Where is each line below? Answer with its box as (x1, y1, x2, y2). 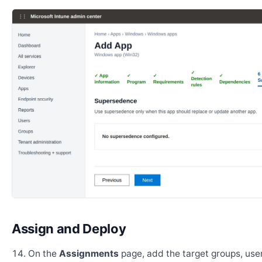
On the (28, 248, 59, 260)
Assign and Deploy (12, 221, 126, 237)
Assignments (59, 248, 119, 260)
